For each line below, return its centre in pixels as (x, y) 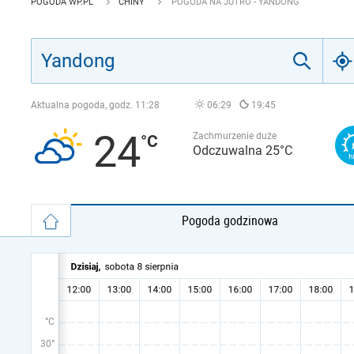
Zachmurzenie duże (235, 136)
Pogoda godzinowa (230, 220)
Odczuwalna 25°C (243, 151)
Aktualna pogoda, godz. (83, 105)
